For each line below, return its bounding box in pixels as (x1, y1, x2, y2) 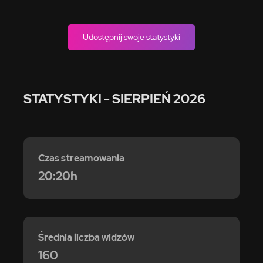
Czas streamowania (38, 152, 124, 164)
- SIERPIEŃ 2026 (104, 90, 205, 107)
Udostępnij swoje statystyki (83, 32, 180, 42)
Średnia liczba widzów (38, 231, 134, 244)
